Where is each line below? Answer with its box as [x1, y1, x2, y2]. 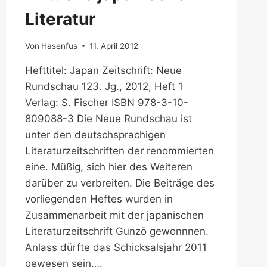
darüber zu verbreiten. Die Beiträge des [24, 176, 215, 189]
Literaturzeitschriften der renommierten [24, 144, 214, 157]
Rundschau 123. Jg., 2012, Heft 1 [24, 80, 183, 92]
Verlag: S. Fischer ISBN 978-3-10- [24, 96, 188, 108]
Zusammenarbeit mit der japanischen [24, 209, 204, 221]
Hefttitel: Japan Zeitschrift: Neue [24, 64, 182, 76]
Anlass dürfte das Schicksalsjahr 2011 [24, 241, 207, 253]
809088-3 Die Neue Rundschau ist [24, 112, 192, 125]
